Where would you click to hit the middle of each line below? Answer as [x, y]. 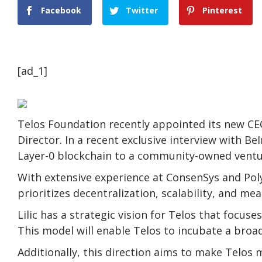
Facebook [61, 10]
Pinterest [223, 10]
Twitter [142, 10]
